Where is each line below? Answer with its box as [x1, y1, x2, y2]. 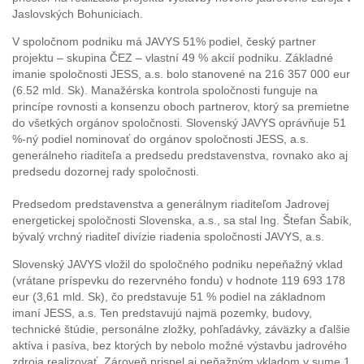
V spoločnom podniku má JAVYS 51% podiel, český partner [12, 36, 316, 49]
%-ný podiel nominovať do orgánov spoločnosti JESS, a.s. [12, 133, 309, 146]
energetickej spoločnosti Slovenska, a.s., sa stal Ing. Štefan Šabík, [12, 214, 352, 227]
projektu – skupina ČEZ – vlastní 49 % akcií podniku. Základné [12, 52, 333, 65]
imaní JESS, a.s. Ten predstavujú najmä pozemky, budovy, [12, 306, 312, 319]
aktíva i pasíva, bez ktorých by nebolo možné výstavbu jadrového [12, 339, 347, 352]
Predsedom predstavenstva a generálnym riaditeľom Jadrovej [12, 198, 329, 211]
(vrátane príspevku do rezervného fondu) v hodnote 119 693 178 [12, 274, 345, 287]
